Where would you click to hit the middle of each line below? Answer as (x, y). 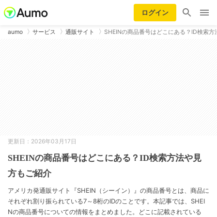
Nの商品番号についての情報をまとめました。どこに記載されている (105, 212)
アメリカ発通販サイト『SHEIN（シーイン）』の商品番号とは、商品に (108, 190)
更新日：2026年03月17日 (42, 141)
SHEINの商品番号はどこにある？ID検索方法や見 (105, 158)
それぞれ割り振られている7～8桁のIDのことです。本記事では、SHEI (106, 201)
